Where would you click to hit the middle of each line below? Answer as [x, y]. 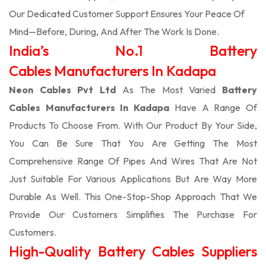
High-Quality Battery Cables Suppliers [133, 251]
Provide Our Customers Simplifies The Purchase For [133, 214]
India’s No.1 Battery [133, 50]
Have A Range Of [213, 107]
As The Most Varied [169, 90]
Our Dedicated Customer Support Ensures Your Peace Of [127, 14]
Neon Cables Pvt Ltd [62, 90]
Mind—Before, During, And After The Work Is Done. [114, 31]
